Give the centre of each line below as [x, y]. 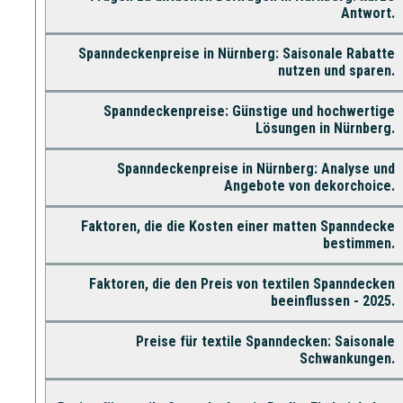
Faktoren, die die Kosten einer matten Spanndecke [237, 226]
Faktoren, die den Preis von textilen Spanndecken [242, 283]
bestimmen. [358, 243]
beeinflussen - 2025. [332, 300]
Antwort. [367, 13]
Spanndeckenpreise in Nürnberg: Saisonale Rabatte [236, 53]
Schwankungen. [347, 358]
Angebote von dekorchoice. [309, 185]
